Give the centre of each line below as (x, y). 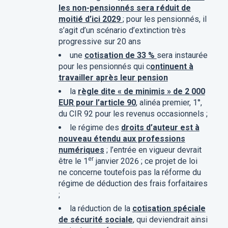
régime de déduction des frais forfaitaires (133, 184)
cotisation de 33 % (120, 55)
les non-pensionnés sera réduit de (124, 8)
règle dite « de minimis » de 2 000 (141, 92)
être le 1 (73, 161)
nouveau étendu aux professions (122, 139)
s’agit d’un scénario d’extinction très (122, 31)
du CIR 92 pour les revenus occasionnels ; (133, 114)
